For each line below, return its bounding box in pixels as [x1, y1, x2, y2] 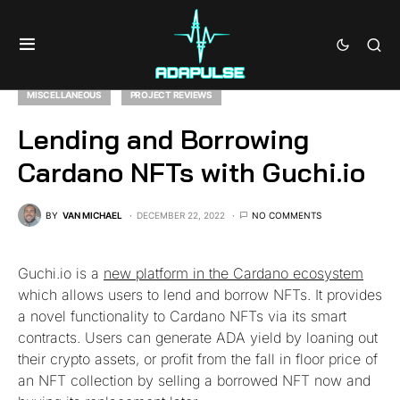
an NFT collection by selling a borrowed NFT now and [18, 371, 371, 389]
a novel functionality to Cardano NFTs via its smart [18, 307, 346, 325]
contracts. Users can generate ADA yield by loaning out [18, 329, 378, 346]
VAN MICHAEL [62, 209, 122, 221]
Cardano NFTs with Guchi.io [18, 155, 365, 189]
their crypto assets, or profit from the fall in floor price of [18, 350, 378, 368]
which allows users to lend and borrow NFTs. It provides [18, 286, 382, 304]
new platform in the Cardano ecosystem [104, 264, 363, 282]
